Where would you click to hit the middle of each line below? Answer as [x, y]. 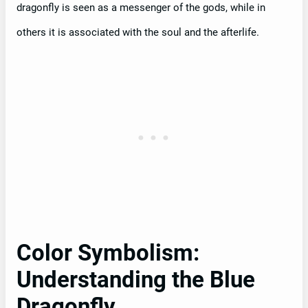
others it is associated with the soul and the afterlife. [138, 33]
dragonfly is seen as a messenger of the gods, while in [141, 8]
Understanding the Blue [136, 280]
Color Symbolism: [108, 253]
